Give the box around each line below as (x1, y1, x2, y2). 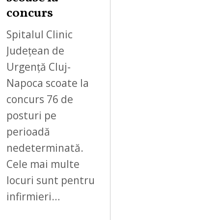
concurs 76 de (6, 92, 74, 106)
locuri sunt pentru (6, 173, 95, 187)
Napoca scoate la (6, 76, 89, 90)
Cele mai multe (6, 157, 80, 171)
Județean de (6, 43, 65, 57)
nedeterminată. (6, 140, 84, 155)
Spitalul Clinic (6, 27, 73, 41)
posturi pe (6, 108, 57, 122)
